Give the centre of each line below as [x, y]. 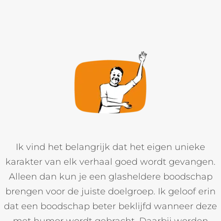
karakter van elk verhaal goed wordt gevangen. [110, 162]
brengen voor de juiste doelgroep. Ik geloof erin [110, 191]
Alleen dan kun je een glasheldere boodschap [110, 176]
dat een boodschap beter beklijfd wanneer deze [110, 206]
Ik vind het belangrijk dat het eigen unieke [110, 147]
